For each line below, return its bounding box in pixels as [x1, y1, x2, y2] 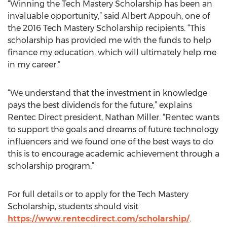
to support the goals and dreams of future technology [8, 125, 218, 134]
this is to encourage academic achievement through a [8, 149, 219, 159]
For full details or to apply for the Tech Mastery [8, 190, 188, 199]
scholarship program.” [8, 161, 94, 171]
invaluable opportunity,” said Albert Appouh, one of [8, 11, 210, 21]
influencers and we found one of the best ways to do [8, 137, 213, 146]
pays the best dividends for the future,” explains [8, 100, 192, 110]
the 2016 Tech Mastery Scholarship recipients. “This [8, 23, 205, 33]
